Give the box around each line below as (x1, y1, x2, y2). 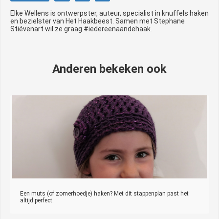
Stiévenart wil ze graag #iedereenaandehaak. (10, 24, 152, 33)
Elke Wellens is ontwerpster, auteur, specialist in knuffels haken (10, 9, 209, 17)
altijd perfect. (20, 197, 54, 204)
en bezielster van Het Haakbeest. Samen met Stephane (10, 17, 185, 25)
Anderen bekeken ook (52, 62, 167, 76)
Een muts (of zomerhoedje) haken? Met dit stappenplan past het (20, 190, 189, 197)
